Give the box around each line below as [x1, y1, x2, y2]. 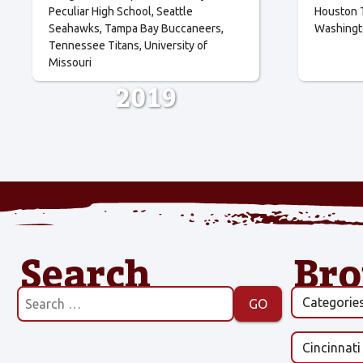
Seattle [156, 5, 193, 18]
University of [144, 39, 207, 52]
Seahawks [49, 22, 100, 35]
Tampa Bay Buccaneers [105, 22, 221, 35]
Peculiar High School [49, 5, 152, 18]
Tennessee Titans [49, 39, 139, 52]
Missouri [49, 56, 92, 69]
